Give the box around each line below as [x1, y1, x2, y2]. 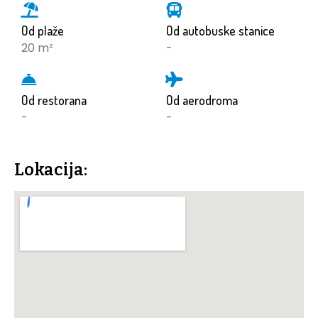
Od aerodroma [166, 92, 238, 109]
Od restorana [21, 92, 87, 109]
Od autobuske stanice [166, 23, 275, 39]
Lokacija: [14, 160, 87, 180]
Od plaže [21, 23, 64, 39]
